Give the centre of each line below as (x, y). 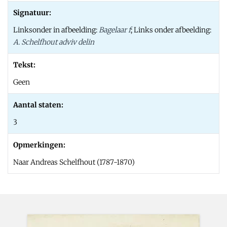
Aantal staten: (38, 105)
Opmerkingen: (39, 145)
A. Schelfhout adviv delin (54, 42)
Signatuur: (32, 12)
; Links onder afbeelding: (171, 30)
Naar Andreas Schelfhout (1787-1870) (74, 162)
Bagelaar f (114, 30)
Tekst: (24, 65)
